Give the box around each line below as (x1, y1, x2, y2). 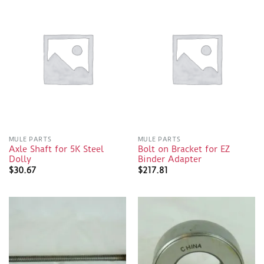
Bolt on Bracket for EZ (137, 144, 230, 155)
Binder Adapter (137, 154, 202, 165)
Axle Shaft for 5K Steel (8, 144, 104, 155)
